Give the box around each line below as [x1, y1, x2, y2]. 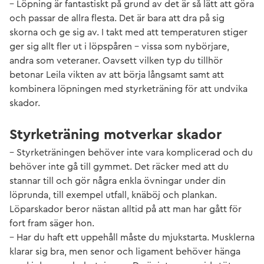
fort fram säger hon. [9, 219, 94, 228]
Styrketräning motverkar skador [9, 128, 222, 142]
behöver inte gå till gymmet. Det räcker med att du [9, 162, 229, 171]
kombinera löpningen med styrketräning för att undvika [9, 84, 247, 94]
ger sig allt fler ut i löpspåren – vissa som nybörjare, [9, 42, 229, 51]
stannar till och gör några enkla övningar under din [9, 176, 226, 186]
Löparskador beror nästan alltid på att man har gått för [9, 204, 242, 214]
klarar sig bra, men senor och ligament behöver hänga [9, 247, 240, 256]
